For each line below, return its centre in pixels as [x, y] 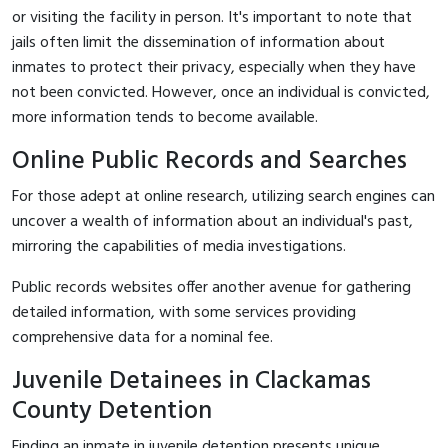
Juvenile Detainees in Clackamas [191, 381]
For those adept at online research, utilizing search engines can [223, 196]
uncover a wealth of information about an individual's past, [212, 221]
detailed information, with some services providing [184, 312]
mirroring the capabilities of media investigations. [179, 246]
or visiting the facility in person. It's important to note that [212, 17]
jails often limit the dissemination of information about [198, 42]
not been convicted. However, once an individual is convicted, [221, 92]
